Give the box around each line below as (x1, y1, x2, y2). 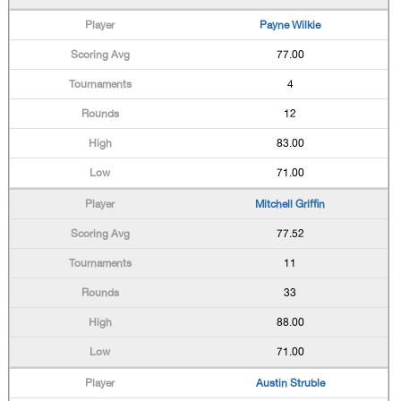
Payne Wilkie (260, 19, 321, 31)
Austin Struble (255, 377, 325, 389)
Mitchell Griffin (255, 198, 326, 210)
